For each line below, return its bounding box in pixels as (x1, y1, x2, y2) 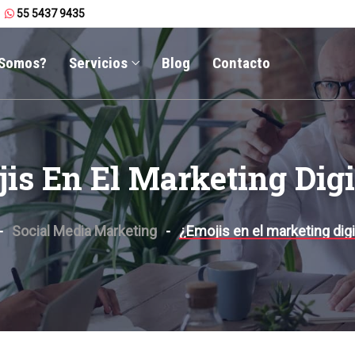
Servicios (68, 54, 128, 72)
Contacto (212, 54, 270, 72)
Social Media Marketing (11, 223, 157, 239)
